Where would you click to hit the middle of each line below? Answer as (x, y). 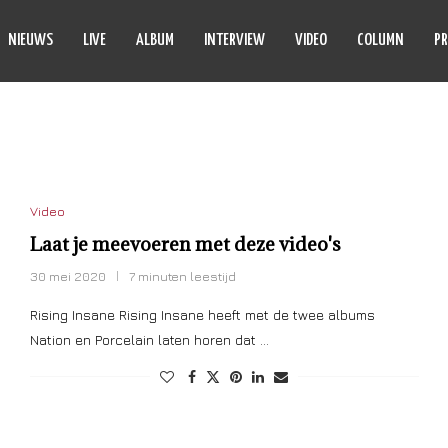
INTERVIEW (234, 40)
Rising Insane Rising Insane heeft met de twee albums (202, 314)
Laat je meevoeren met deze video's (185, 244)
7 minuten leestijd (182, 276)
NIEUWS (30, 40)
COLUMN (380, 40)
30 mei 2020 (67, 276)
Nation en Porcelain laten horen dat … (149, 339)
